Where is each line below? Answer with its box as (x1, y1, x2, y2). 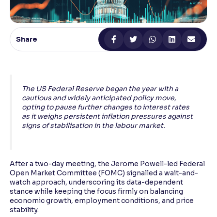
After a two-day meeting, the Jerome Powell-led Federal (10, 159, 205, 169)
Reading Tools (20, 16, 72, 25)
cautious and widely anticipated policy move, (22, 93, 176, 103)
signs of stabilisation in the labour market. (22, 121, 167, 130)
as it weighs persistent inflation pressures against (22, 112, 193, 121)
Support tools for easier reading (20, 27, 115, 34)
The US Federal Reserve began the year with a (22, 84, 178, 93)
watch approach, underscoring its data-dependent (10, 178, 183, 187)
